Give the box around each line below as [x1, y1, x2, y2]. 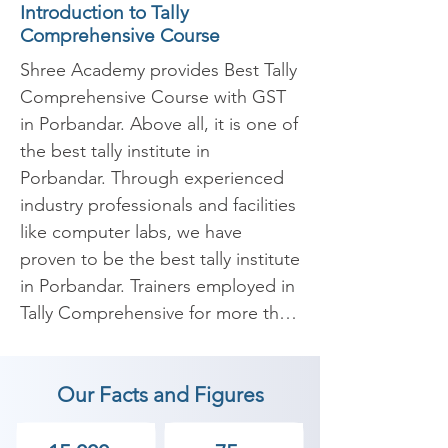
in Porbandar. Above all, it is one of [20, 113, 298, 135]
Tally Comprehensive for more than [20, 302, 298, 324]
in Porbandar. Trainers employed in [20, 275, 295, 297]
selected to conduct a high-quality [20, 356, 293, 378]
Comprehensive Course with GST [20, 86, 286, 108]
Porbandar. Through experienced [20, 167, 284, 189]
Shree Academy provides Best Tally [20, 59, 297, 81]
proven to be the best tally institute [20, 248, 300, 270]
